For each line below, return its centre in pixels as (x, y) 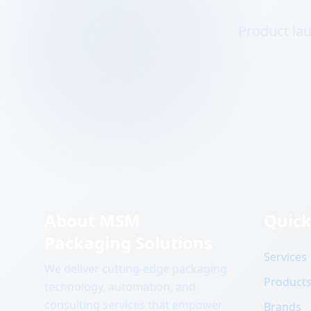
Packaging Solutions (128, 243)
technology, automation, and (120, 287)
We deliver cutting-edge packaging (136, 269)
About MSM (92, 220)
